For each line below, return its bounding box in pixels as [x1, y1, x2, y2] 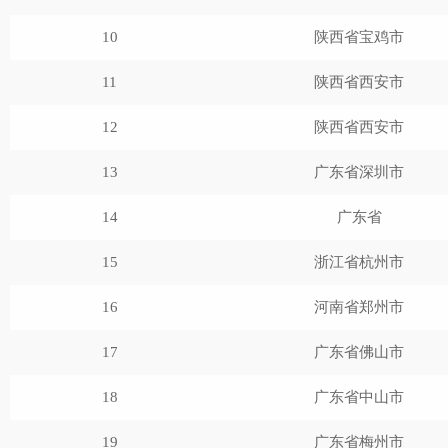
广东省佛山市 [314, 344, 404, 360]
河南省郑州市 [314, 299, 404, 315]
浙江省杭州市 [314, 254, 404, 270]
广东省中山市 [314, 389, 404, 405]
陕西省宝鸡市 [314, 29, 404, 45]
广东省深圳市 [314, 164, 404, 180]
